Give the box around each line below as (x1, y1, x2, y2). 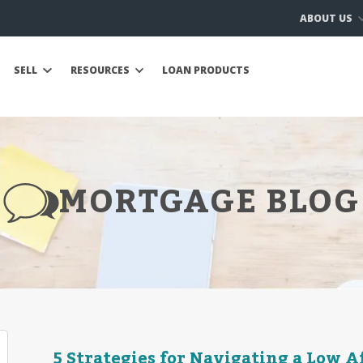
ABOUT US (299, 11, 355, 25)
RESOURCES (70, 63, 132, 77)
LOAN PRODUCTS (162, 63, 250, 77)
